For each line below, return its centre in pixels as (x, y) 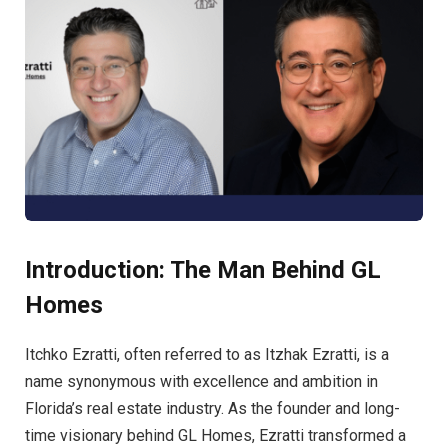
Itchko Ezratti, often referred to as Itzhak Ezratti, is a (207, 355)
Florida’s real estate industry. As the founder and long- (212, 409)
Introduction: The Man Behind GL (203, 270)
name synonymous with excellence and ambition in (201, 382)
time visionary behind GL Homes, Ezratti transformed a (215, 436)
